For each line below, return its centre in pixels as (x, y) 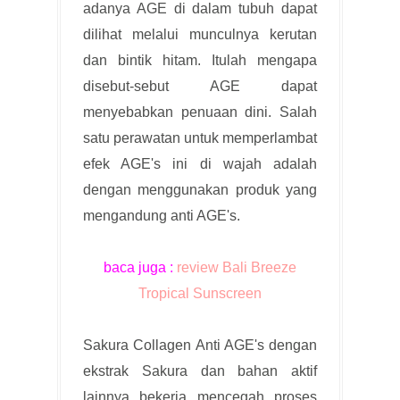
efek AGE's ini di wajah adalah (200, 163)
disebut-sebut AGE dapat (200, 86)
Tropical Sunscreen (200, 293)
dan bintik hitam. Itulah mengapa (200, 60)
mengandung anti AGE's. (162, 215)
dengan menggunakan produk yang (200, 189)
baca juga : (140, 267)
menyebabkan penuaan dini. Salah (200, 112)
